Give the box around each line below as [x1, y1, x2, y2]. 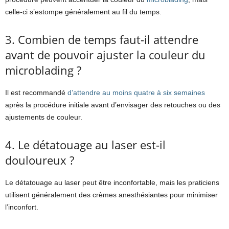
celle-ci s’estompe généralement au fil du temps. [5, 8, 162, 16]
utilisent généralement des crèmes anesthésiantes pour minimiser [5, 191, 218, 199]
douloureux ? [5, 152, 74, 168]
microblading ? [5, 62, 81, 78]
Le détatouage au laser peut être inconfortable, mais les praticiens [5, 178, 219, 187]
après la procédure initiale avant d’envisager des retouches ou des [5, 101, 220, 109]
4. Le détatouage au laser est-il [5, 137, 166, 153]
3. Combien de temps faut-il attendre [5, 32, 198, 48]
